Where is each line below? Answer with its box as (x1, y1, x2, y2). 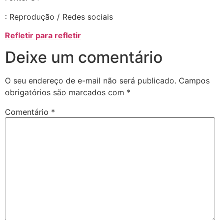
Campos (179, 76, 210, 86)
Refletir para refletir (5, 30, 81, 40)
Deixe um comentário (5, 48, 163, 67)
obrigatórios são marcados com (5, 87, 127, 98)
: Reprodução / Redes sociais (5, 11, 113, 22)
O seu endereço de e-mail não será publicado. (5, 76, 176, 86)
